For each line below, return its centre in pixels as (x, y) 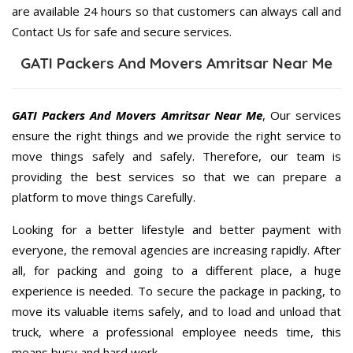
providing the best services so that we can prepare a (176, 176)
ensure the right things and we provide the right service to (176, 135)
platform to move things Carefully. (104, 197)
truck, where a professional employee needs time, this (176, 331)
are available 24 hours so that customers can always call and (176, 11)
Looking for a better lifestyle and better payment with (176, 229)
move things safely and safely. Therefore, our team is (176, 156)
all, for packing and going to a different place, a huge (176, 270)
